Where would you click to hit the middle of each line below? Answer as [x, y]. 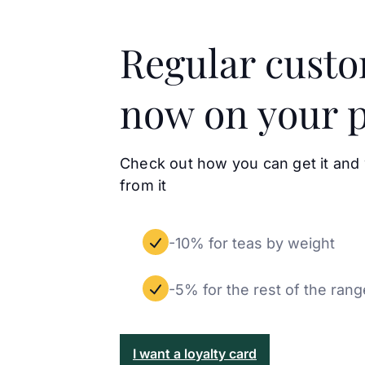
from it [143, 185]
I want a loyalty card [195, 353]
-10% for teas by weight [252, 243]
